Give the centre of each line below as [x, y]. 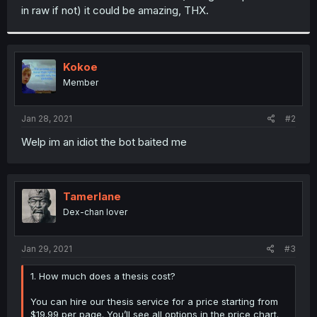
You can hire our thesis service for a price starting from [154, 301]
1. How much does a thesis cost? [103, 276]
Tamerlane [92, 196]
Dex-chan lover [95, 212]
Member [81, 82]
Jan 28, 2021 [47, 119]
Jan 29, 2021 [47, 248]
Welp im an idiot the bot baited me [104, 142]
